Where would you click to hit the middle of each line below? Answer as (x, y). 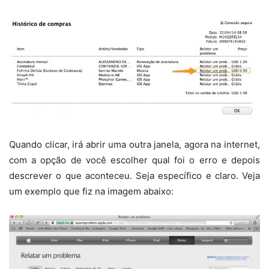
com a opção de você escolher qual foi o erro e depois (134, 160)
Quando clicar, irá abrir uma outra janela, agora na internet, (134, 145)
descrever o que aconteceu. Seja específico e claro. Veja (134, 176)
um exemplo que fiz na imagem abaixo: (91, 192)
